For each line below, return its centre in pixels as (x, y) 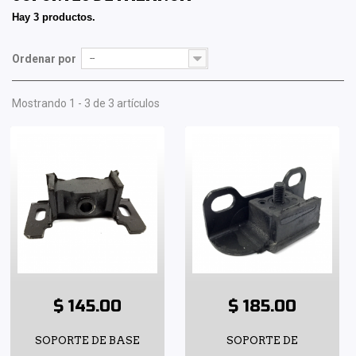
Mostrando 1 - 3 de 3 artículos (86, 104)
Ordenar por (44, 59)
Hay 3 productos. (54, 17)
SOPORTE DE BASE (87, 341)
